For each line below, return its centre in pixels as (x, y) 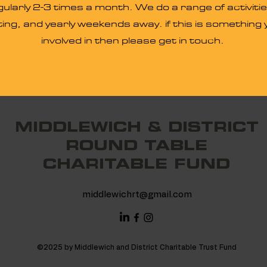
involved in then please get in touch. (133, 41)
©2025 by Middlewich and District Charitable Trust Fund (136, 247)
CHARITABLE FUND (136, 164)
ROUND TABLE (136, 145)
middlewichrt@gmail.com (137, 195)
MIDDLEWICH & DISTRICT (136, 127)
